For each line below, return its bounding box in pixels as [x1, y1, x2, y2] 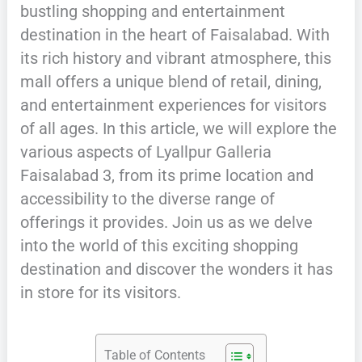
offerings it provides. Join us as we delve [19, 212, 313, 232]
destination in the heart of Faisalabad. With [19, 24, 330, 44]
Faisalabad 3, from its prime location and [19, 165, 314, 185]
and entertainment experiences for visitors [19, 95, 326, 115]
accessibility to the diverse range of [19, 188, 275, 208]
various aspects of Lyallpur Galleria [19, 141, 271, 162]
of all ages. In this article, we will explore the [19, 118, 337, 138]
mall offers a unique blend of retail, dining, [19, 71, 322, 91]
